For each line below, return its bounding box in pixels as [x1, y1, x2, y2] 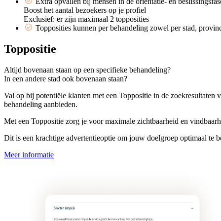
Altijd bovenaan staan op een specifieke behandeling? [4, 66, 171, 74]
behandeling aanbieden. [4, 100, 77, 109]
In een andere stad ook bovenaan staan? [4, 74, 127, 83]
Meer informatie [4, 150, 54, 159]
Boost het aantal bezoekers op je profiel [24, 6, 146, 15]
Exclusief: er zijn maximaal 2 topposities [24, 15, 149, 24]
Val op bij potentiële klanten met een [4, 91, 119, 100]
